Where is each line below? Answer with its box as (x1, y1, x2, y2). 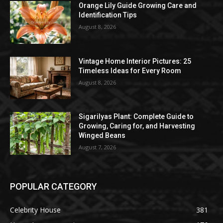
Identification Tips (79, 10, 137, 19)
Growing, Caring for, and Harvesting (79, 122, 196, 130)
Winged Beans (79, 131, 126, 140)
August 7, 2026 (79, 143, 116, 151)
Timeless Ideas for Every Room (79, 66, 182, 75)
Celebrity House (10, 205, 61, 215)
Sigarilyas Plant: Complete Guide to (79, 112, 194, 121)
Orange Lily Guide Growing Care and (79, 1, 197, 9)
